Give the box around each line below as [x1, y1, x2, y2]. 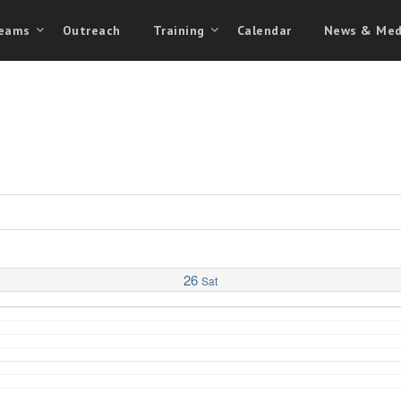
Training [152, 22, 205, 39]
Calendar [236, 22, 292, 39]
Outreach [62, 22, 121, 39]
